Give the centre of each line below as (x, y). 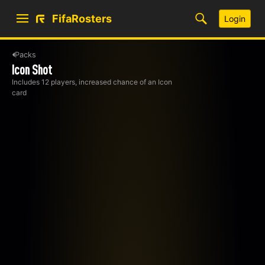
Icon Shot (32, 70)
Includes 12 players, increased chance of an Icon (92, 82)
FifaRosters (82, 18)
